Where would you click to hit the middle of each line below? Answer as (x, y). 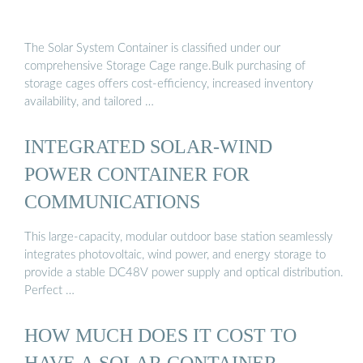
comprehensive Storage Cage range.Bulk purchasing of (165, 66)
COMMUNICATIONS (112, 202)
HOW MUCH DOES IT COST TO (160, 335)
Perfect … (49, 290)
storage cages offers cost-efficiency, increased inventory (169, 84)
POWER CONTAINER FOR (137, 174)
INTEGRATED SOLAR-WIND (148, 147)
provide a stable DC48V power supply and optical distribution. (184, 272)
